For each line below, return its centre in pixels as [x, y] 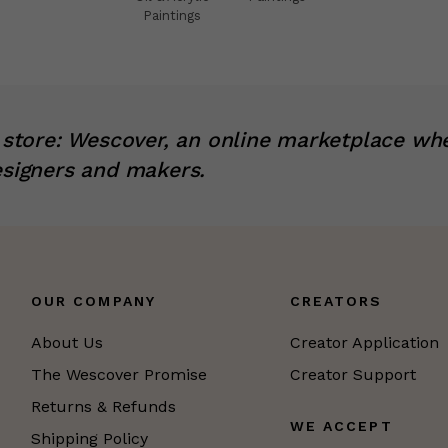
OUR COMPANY [93, 300]
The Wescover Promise [118, 374]
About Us [66, 342]
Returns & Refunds [103, 406]
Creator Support [352, 374]
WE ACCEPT [341, 425]
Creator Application [364, 342]
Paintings [171, 16]
